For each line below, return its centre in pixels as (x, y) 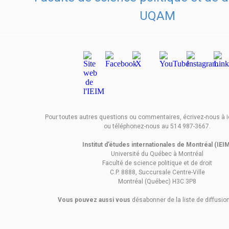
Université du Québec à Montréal (157, 154)
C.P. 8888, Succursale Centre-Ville (157, 172)
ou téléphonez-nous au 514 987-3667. (157, 126)
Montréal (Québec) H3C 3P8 (157, 181)
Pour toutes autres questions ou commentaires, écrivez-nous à (135, 117)
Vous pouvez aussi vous (95, 200)
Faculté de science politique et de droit (157, 163)
